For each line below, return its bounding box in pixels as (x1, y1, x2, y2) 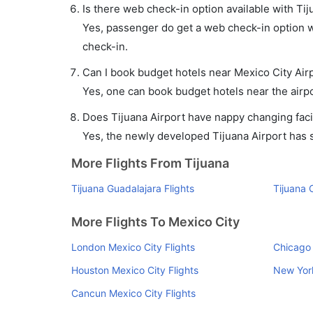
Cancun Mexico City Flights (71, 287, 196, 299)
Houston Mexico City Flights (71, 264, 198, 276)
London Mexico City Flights (71, 241, 195, 253)
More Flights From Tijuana (71, 156, 229, 170)
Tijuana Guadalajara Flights (71, 182, 194, 194)
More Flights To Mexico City (71, 214, 240, 229)
